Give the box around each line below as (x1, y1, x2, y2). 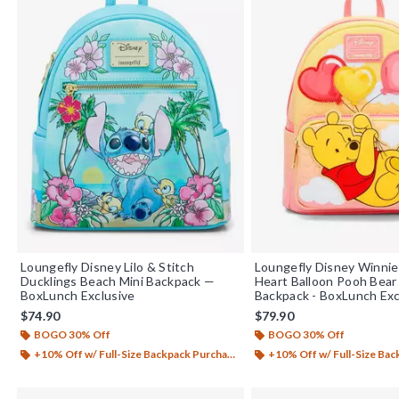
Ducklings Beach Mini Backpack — (20, 273, 216, 289)
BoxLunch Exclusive (20, 287, 135, 303)
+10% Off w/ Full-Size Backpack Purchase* (34, 346, 227, 361)
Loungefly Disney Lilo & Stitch (20, 258, 194, 274)
